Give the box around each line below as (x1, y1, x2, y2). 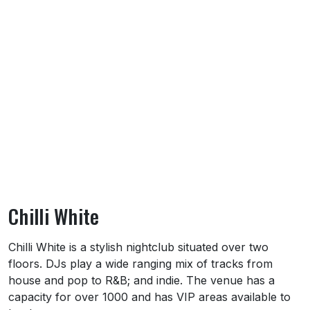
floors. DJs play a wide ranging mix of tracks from (8, 256, 273, 271)
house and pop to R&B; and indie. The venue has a (8, 273, 275, 287)
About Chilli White (8, 235, 133, 261)
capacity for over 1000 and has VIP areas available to (8, 289, 291, 304)
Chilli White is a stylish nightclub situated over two (8, 239, 268, 254)
